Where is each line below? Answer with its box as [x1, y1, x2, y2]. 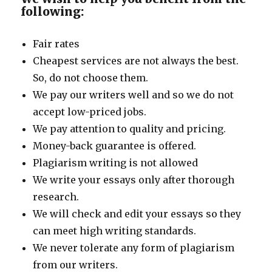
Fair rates [33, 38, 80, 50]
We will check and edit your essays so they [33, 208, 242, 220]
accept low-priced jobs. [33, 106, 147, 118]
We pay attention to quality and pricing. [33, 123, 226, 135]
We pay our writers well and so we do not [33, 89, 234, 101]
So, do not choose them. [33, 72, 149, 84]
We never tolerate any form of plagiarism [33, 242, 235, 254]
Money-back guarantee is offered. [33, 140, 197, 152]
